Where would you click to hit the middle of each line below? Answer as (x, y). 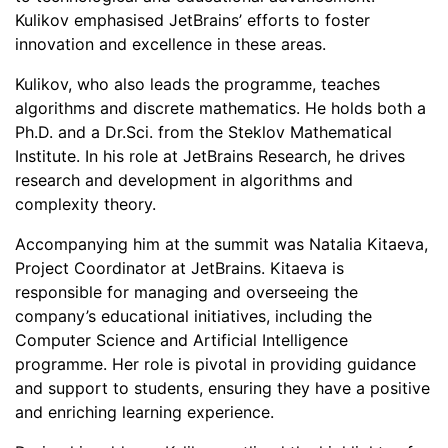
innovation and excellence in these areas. (170, 44)
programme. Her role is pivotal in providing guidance (215, 364)
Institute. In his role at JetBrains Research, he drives (210, 156)
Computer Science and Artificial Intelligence (181, 340)
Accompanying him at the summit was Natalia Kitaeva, (221, 244)
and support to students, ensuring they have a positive (222, 388)
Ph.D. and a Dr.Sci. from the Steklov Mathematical (203, 132)
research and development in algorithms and (184, 180)
